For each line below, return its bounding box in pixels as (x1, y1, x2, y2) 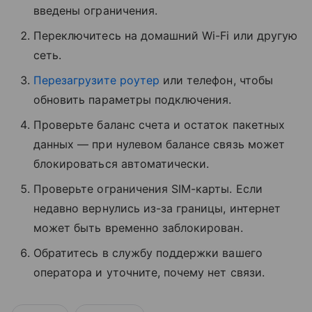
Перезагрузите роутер (33, 73, 159, 88)
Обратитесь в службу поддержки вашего (33, 246, 263, 260)
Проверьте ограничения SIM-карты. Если (33, 182, 263, 196)
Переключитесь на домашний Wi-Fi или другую (33, 29, 298, 43)
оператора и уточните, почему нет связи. (33, 265, 265, 280)
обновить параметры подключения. (33, 93, 232, 107)
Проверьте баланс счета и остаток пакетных (33, 118, 285, 132)
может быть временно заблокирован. (33, 221, 243, 235)
